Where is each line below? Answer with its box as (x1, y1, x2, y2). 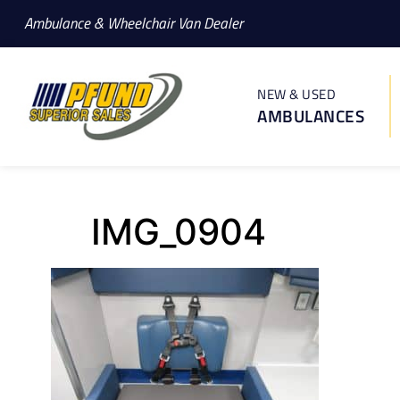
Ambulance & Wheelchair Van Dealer (24, 12, 243, 35)
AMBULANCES (257, 103, 364, 129)
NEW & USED (257, 84, 336, 105)
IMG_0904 (91, 209, 266, 254)
